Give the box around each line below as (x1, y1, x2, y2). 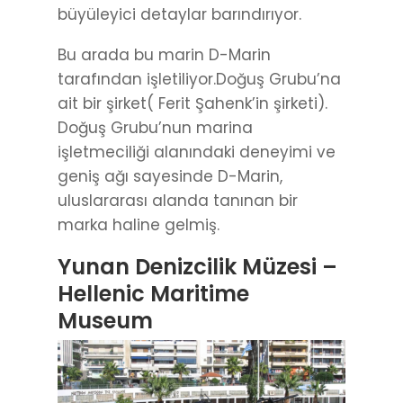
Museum (58, 306, 153, 336)
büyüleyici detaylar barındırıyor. (58, 4, 301, 26)
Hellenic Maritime (58, 279, 249, 309)
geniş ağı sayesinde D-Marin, (58, 166, 282, 188)
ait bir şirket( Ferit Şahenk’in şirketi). (58, 93, 327, 115)
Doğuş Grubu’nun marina (58, 117, 253, 139)
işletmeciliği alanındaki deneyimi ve (58, 141, 336, 164)
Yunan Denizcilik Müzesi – (58, 252, 337, 282)
